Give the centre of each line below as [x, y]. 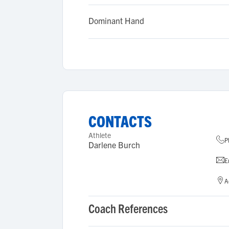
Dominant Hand [116, 20]
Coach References [128, 208]
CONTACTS [120, 121]
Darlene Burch [114, 145]
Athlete [100, 135]
